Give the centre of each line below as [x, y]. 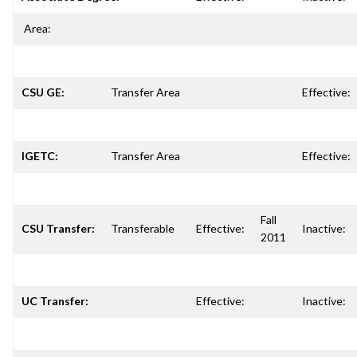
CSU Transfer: [58, 228]
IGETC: [40, 156]
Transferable [143, 228]
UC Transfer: [55, 301]
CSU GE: [43, 92]
